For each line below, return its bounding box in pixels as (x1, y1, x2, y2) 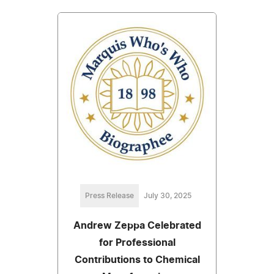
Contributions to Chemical (74, 255, 200, 265)
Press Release (85, 192, 134, 200)
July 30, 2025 (144, 192, 191, 200)
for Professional (98, 238, 176, 248)
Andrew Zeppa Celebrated (73, 221, 201, 231)
